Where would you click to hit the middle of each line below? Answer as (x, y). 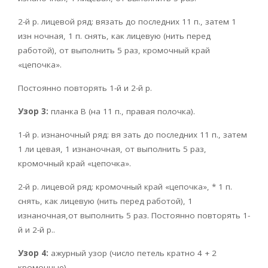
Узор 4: (33, 253)
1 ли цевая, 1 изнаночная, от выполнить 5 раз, (112, 149)
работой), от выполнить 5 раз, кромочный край (114, 51)
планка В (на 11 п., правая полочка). (122, 112)
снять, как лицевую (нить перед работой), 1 (105, 201)
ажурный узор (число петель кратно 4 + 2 (133, 253)
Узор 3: (33, 112)
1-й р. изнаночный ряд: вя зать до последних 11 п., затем (133, 135)
